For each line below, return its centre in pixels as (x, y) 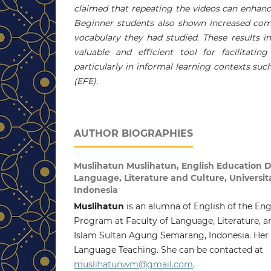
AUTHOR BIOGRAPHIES (133, 133)
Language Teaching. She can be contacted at (168, 250)
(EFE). (86, 81)
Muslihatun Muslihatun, (128, 165)
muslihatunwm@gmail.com (133, 264)
